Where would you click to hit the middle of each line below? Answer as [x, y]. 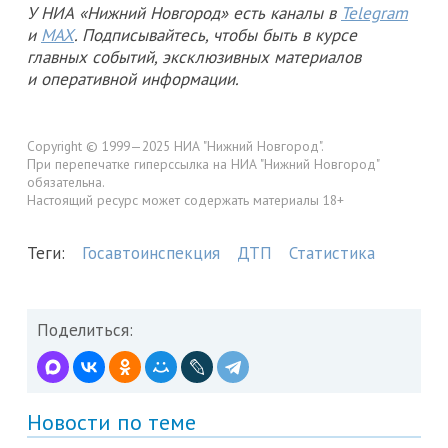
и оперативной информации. [133, 78]
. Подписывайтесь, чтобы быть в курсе [215, 34]
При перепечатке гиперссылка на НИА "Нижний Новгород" [203, 163]
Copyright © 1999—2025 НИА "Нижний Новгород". [175, 145]
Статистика [332, 253]
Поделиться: [85, 330]
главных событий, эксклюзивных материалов [194, 56]
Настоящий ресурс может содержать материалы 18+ [185, 199]
